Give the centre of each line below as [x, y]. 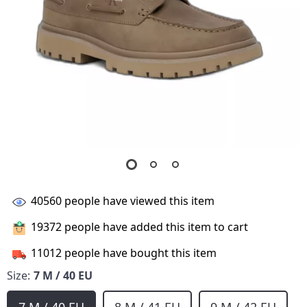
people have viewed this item [138, 201]
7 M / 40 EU [63, 275]
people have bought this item [139, 253]
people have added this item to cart [155, 227]
